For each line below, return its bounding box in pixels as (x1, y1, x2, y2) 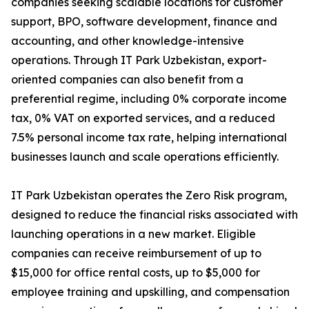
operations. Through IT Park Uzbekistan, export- (11, 53, 267, 67)
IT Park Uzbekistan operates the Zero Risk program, (11, 188, 287, 202)
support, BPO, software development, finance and (11, 14, 277, 28)
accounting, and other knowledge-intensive (11, 34, 244, 48)
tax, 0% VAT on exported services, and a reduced (11, 111, 275, 125)
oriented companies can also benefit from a (11, 72, 243, 86)
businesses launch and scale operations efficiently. (11, 150, 279, 163)
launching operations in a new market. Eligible (11, 227, 256, 241)
